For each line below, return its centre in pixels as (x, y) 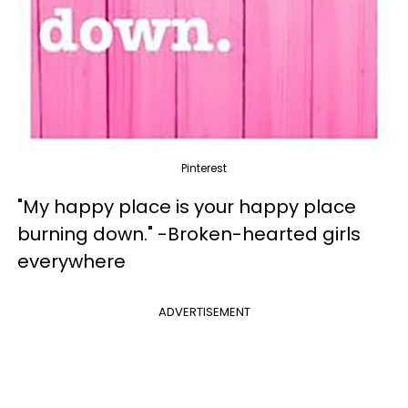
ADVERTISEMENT (204, 311)
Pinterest (204, 168)
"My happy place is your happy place (187, 206)
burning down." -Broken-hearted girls (189, 234)
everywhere (71, 261)
